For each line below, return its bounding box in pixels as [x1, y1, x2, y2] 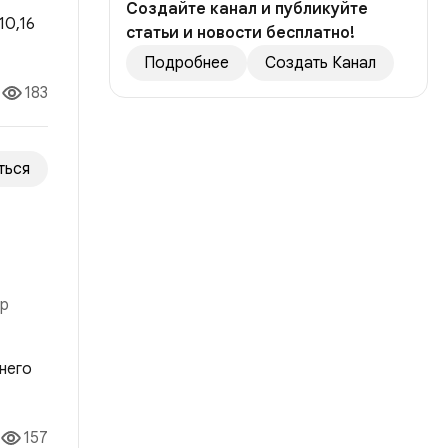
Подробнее [144, 53, 229, 74]
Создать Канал [265, 53, 376, 74]
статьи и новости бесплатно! [126, 23, 355, 44]
